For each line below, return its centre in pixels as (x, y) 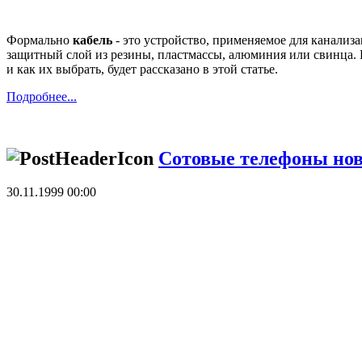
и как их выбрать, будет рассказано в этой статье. (142, 69)
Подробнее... (42, 96)
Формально (40, 40)
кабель (93, 40)
